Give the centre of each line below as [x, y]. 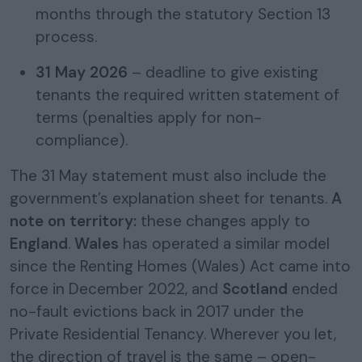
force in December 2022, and [116, 288]
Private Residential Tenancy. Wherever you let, [173, 334]
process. [66, 36]
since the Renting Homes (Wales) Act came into [180, 266]
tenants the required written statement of [187, 95]
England [39, 243]
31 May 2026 [82, 72]
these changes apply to [223, 221]
